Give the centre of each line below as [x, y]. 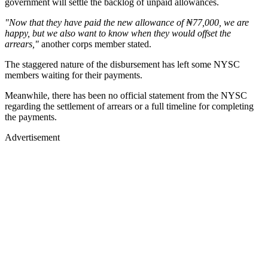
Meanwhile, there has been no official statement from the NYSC [126, 95]
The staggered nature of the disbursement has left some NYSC [122, 64]
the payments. [31, 117]
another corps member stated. [96, 44]
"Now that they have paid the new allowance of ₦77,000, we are [127, 22]
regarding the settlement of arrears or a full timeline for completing [129, 106]
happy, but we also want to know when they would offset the [118, 33]
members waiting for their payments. [74, 75]
